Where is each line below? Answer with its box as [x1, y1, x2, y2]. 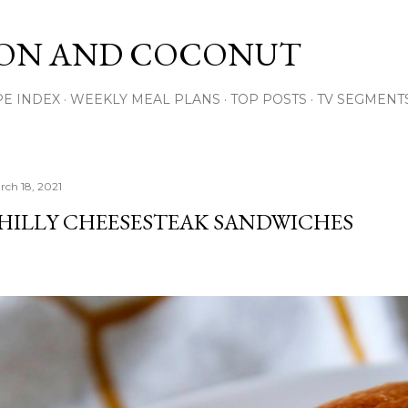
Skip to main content [113, 12, 295, 33]
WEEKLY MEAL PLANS [70, 91, 220, 107]
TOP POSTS [230, 91, 307, 107]
